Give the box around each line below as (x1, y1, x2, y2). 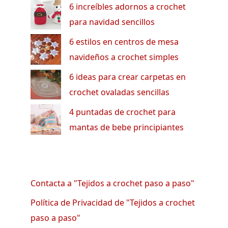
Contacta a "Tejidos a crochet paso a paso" (31, 177, 194, 189)
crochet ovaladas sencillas (69, 86, 169, 98)
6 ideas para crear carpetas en (69, 71, 186, 82)
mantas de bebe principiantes (69, 121, 184, 133)
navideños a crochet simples (69, 51, 179, 63)
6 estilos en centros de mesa (69, 36, 179, 47)
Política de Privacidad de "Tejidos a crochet (31, 196, 195, 208)
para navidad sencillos (69, 16, 155, 27)
